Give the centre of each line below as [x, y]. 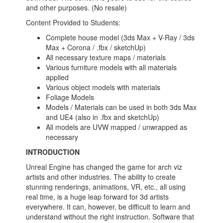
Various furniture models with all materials [111, 67]
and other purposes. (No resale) [77, 7]
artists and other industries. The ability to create [101, 177]
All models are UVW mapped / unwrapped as [117, 127]
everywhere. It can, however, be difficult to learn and [108, 207]
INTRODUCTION [53, 152]
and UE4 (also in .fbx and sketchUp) [103, 117]
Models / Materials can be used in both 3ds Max [121, 107]
